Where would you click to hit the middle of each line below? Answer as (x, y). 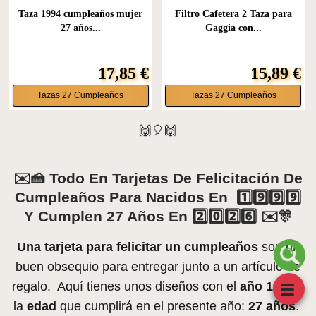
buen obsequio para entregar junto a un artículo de (158, 266)
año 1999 (267, 286)
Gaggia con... (233, 28)
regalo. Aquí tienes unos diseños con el (126, 286)
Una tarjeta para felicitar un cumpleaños (137, 247)
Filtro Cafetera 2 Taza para (233, 13)
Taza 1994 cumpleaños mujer (81, 13)
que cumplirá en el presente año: (152, 306)
